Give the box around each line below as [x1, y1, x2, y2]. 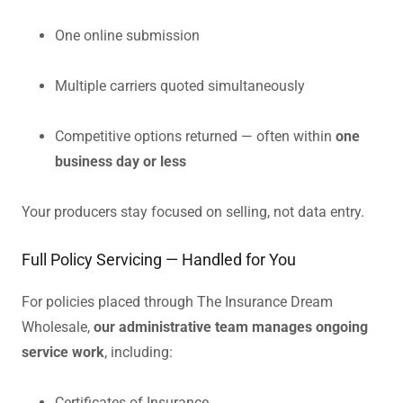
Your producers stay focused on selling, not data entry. [22, 202, 364, 220]
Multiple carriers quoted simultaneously [54, 76, 305, 94]
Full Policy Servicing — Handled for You [22, 249, 296, 269]
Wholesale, [22, 318, 94, 336]
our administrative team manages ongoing [94, 318, 368, 336]
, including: [104, 343, 173, 361]
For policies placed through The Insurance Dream [22, 292, 333, 310]
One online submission [54, 26, 200, 44]
